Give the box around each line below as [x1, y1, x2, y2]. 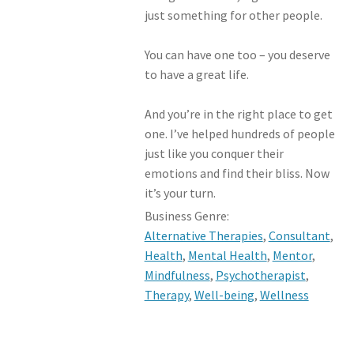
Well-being [194, 286, 254, 303]
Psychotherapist [215, 266, 306, 283]
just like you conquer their [144, 145, 284, 161]
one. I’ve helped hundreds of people [144, 125, 335, 141]
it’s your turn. [144, 184, 216, 201]
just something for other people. [144, 6, 322, 23]
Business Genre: [144, 207, 229, 224]
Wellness [259, 286, 309, 303]
